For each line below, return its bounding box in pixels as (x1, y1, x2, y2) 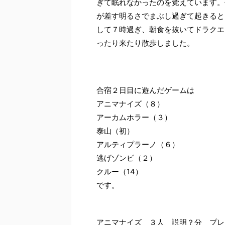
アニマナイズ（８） (96, 99, 164, 109)
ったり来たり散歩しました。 (96, 38, 194, 48)
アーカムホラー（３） (96, 113, 172, 123)
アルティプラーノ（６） (96, 140, 179, 150)
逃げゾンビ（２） (96, 153, 157, 163)
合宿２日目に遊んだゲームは (96, 85, 194, 95)
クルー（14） (96, 167, 143, 177)
